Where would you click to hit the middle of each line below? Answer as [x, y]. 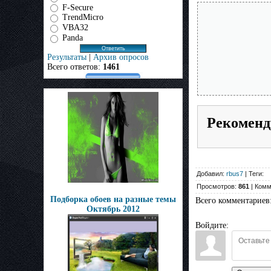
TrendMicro [83, 18]
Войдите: [212, 226]
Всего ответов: [75, 67]
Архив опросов [121, 57]
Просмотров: [217, 187]
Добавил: [211, 174]
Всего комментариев [233, 201]
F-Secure [78, 7]
